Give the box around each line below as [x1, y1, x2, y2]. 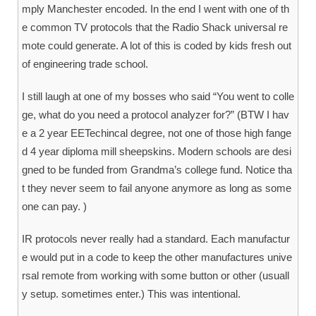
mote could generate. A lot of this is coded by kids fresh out [22, 39, 291, 52]
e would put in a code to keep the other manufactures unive [22, 251, 292, 264]
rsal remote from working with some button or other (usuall [22, 269, 289, 282]
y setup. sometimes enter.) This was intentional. [22, 288, 241, 300]
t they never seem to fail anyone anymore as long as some [22, 182, 291, 195]
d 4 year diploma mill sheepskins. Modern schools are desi [22, 145, 291, 158]
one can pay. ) [22, 200, 87, 213]
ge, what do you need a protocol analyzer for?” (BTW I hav [22, 109, 289, 121]
